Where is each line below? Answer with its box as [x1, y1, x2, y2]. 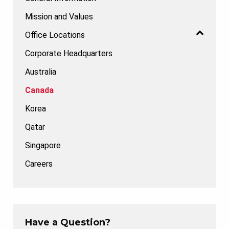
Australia [25, 66, 56, 77]
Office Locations [25, 30, 85, 40]
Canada [25, 85, 54, 95]
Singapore [25, 140, 61, 150]
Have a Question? [25, 216, 110, 228]
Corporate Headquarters [25, 48, 112, 58]
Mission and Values [25, 11, 93, 21]
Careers [25, 158, 53, 169]
